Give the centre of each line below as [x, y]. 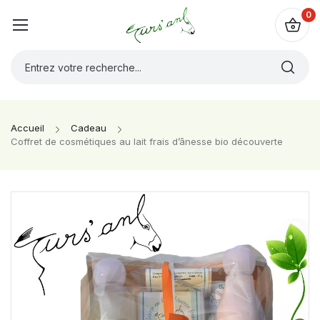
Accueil [27, 128]
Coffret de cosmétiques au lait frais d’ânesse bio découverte [147, 141]
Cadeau [89, 128]
